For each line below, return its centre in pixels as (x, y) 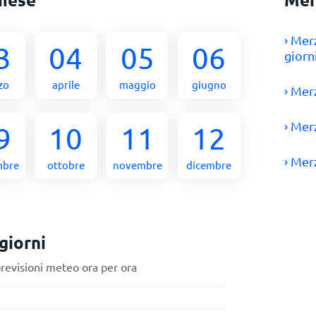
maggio (137, 84)
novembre (137, 165)
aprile (66, 84)
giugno (209, 84)
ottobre (66, 165)
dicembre (209, 165)
